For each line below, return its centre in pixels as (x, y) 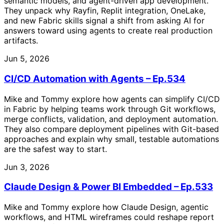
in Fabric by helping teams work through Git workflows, (110, 109)
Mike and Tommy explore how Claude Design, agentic (106, 207)
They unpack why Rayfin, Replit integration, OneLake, (105, 11)
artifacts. (21, 41)
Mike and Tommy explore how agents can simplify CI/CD (112, 99)
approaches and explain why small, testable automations (111, 139)
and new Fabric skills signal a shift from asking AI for (104, 21)
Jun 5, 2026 (27, 59)
